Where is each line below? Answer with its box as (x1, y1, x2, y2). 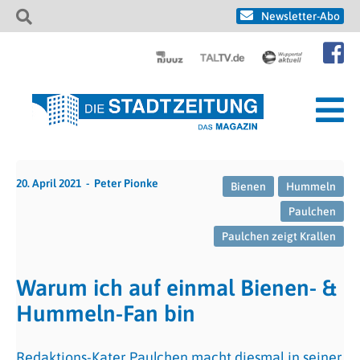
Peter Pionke (94, 177, 158, 190)
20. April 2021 (16, 177, 81, 190)
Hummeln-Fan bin (16, 301, 195, 326)
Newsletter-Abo (261, 10, 340, 22)
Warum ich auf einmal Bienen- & (16, 275, 336, 301)
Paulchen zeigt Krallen (222, 230, 336, 243)
